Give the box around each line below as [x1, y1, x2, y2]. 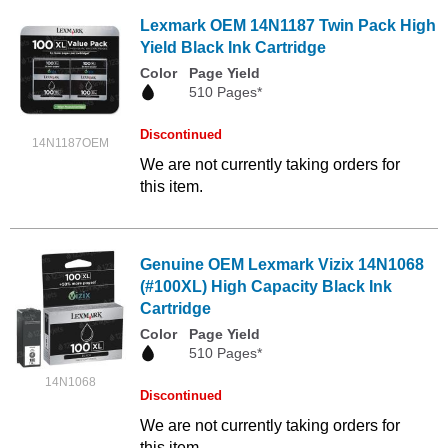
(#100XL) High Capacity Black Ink [140, 278, 392, 295]
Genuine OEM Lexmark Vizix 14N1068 [140, 256, 424, 273]
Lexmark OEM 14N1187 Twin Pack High [140, 16, 436, 34]
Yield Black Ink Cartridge [140, 38, 326, 56]
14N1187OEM [31, 135, 109, 150]
